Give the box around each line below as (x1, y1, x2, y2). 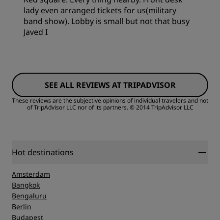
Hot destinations (12, 147, 74, 158)
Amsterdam (12, 169, 50, 179)
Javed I (24, 27, 48, 38)
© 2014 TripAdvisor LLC (129, 103, 193, 112)
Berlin (12, 202, 31, 212)
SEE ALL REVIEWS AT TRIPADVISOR (44, 80, 176, 91)
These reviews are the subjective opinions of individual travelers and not (12, 96, 208, 105)
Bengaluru (12, 191, 47, 201)
